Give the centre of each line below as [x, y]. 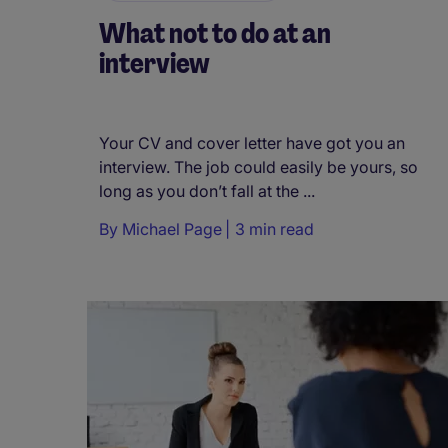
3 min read [274, 228]
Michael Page [172, 228]
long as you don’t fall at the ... [207, 190]
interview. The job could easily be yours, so [258, 166]
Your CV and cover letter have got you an [252, 142]
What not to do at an [215, 34]
